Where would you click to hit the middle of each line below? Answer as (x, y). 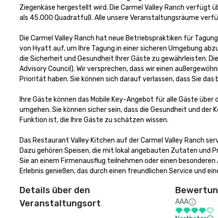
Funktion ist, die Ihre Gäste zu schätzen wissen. (94, 120)
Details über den (55, 190)
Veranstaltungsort (60, 203)
